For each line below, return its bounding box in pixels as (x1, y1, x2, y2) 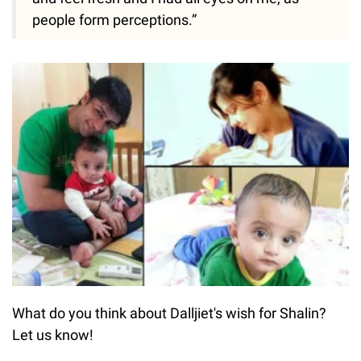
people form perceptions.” (32, 10, 197, 28)
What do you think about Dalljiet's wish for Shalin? (12, 305, 326, 322)
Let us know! (12, 326, 93, 344)
